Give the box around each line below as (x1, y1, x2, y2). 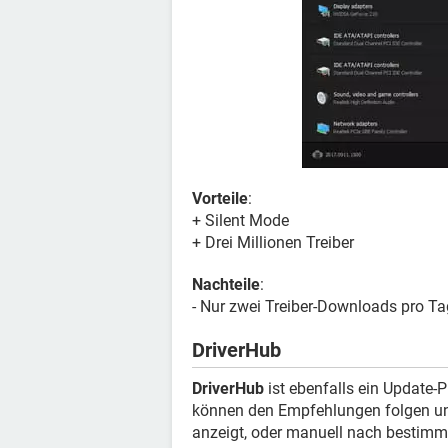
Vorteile (192, 189, 248, 208)
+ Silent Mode (192, 211, 289, 230)
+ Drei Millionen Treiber (192, 233, 354, 252)
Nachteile (192, 275, 260, 294)
